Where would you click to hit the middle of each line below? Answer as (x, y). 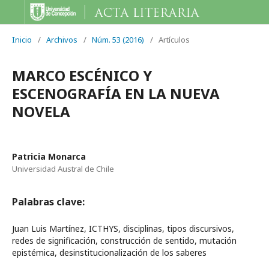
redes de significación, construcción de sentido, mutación (124, 240)
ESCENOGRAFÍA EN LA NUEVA (116, 93)
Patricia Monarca (49, 156)
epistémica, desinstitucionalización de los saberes (109, 252)
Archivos (62, 40)
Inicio (22, 40)
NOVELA (41, 111)
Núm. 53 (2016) (118, 40)
